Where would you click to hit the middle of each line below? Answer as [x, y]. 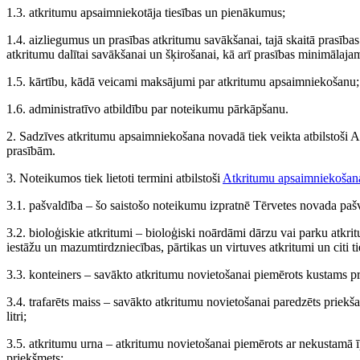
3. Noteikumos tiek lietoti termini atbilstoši [115, 178]
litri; [16, 316]
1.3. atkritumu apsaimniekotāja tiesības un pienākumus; [146, 12]
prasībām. [31, 151]
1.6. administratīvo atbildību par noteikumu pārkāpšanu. [147, 109]
